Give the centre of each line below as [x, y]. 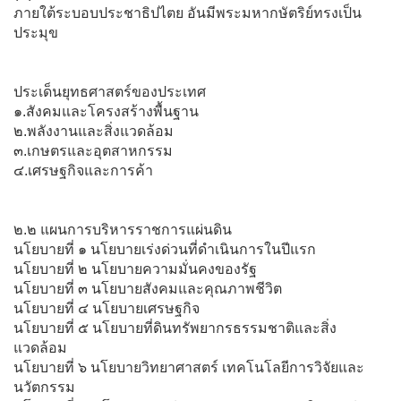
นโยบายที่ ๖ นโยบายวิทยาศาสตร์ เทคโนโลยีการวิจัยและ [189, 367]
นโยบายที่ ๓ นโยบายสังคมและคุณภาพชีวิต [148, 288]
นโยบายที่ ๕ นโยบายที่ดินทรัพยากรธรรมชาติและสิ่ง [175, 328]
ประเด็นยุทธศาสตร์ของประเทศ [110, 91]
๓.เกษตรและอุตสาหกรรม [93, 150]
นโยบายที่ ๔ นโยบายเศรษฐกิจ [107, 308]
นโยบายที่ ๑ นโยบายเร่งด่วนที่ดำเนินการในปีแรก [165, 249]
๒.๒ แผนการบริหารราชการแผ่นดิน [123, 229]
